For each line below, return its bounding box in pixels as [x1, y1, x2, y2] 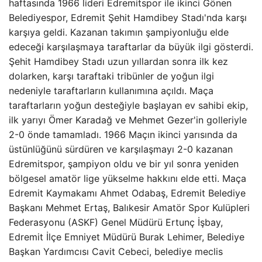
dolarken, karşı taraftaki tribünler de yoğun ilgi [9, 70, 214, 82]
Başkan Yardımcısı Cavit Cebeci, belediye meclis [9, 246, 223, 257]
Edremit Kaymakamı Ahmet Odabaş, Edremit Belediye [9, 187, 246, 199]
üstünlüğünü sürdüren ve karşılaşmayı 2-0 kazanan [9, 143, 233, 155]
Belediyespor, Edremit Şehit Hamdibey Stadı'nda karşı [9, 12, 247, 23]
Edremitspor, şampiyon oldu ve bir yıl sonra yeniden [9, 158, 239, 170]
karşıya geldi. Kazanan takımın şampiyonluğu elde [9, 26, 229, 38]
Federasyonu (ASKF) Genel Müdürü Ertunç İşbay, [9, 216, 223, 228]
